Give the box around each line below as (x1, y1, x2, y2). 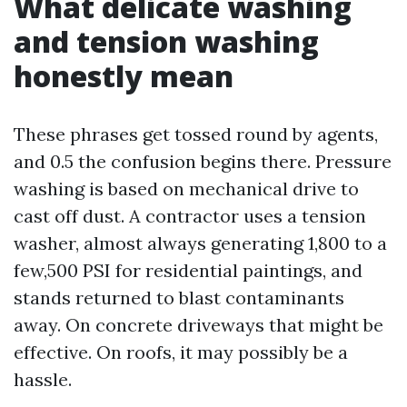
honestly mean (14, 56, 233, 95)
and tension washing (14, 22, 319, 61)
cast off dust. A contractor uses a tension (14, 204, 366, 227)
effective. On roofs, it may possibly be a (14, 341, 348, 363)
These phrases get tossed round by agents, (14, 123, 378, 145)
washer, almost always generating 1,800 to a (14, 232, 387, 254)
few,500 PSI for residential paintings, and (14, 259, 362, 282)
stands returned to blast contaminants (14, 286, 344, 309)
